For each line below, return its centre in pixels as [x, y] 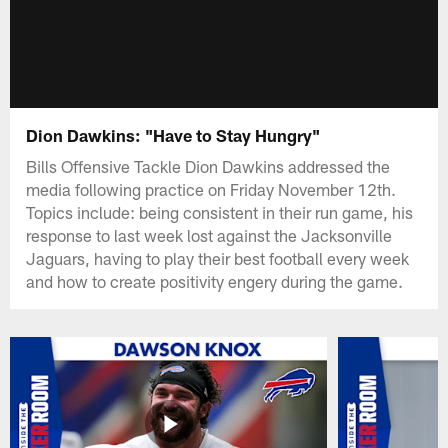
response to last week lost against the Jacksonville [209, 234]
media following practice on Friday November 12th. [211, 188]
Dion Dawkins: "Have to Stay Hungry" [173, 134]
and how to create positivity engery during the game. [215, 280]
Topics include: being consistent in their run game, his [220, 211]
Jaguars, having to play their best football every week [218, 257]
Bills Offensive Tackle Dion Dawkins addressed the [208, 165]
